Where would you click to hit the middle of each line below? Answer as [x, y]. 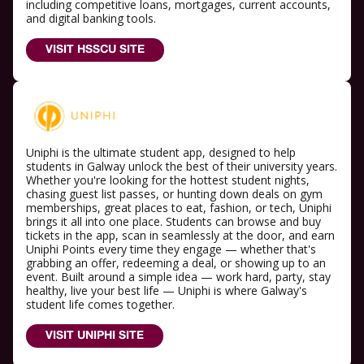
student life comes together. [100, 305]
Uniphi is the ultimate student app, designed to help [161, 153]
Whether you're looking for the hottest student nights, [168, 180]
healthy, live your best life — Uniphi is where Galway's [167, 291]
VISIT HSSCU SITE [95, 50]
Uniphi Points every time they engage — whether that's [171, 249]
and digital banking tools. [91, 18]
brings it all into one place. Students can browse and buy [173, 222]
